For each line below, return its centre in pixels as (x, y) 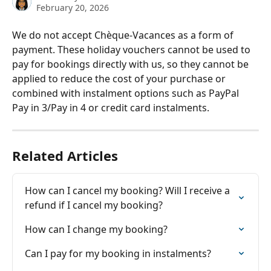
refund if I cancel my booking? (94, 205)
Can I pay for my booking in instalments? (118, 253)
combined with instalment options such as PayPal (127, 93)
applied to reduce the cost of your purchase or (120, 79)
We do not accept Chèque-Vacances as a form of (124, 35)
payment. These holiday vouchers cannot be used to (132, 50)
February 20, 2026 (73, 8)
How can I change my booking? (96, 229)
